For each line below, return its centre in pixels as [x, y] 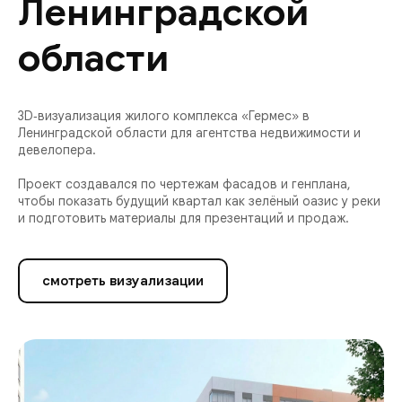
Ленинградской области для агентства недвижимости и [189, 133]
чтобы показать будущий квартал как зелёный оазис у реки [199, 201]
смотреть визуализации [123, 280]
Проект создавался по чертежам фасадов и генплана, [184, 184]
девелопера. [57, 150]
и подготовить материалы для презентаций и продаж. [184, 218]
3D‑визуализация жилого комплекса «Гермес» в [164, 116]
